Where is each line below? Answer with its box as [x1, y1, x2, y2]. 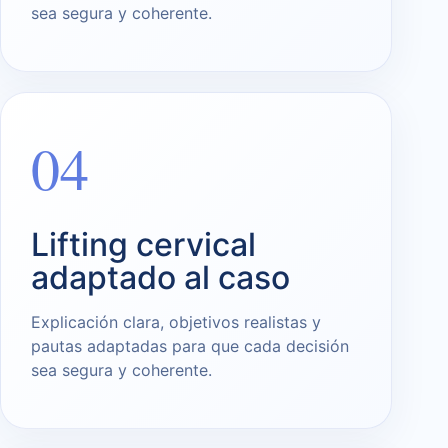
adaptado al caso [31, 258, 290, 298]
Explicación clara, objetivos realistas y [31, 312, 321, 333]
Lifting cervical [31, 225, 256, 265]
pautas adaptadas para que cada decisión [31, 336, 349, 357]
